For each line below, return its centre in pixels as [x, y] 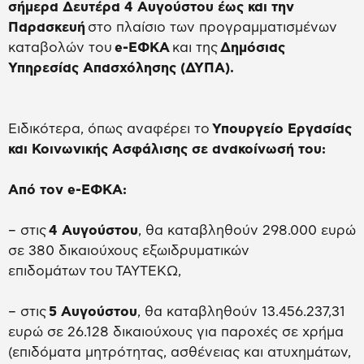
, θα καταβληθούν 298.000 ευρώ [247, 231]
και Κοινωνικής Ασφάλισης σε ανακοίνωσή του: [167, 149]
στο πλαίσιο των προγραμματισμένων [212, 28]
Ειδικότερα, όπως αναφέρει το [110, 129]
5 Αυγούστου [93, 312]
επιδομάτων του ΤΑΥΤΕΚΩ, [95, 271]
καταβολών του [60, 48]
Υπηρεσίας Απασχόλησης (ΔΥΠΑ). [121, 68]
